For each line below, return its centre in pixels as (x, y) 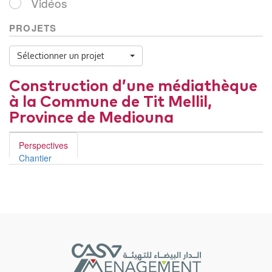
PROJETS (33, 28)
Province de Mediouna (91, 117)
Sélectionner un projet (61, 55)
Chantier (35, 158)
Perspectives (43, 145)
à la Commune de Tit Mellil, (110, 102)
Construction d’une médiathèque (133, 86)
